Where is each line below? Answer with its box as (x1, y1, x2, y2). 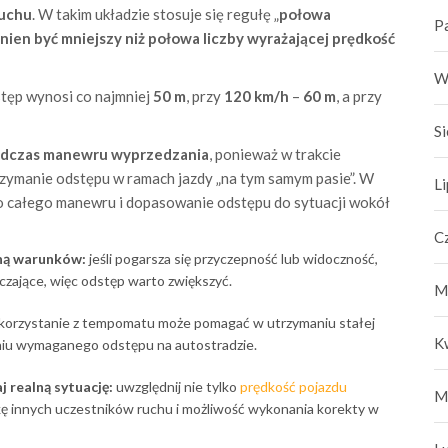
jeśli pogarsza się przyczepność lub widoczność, (85, 249, 378, 267)
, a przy (335, 86, 382, 105)
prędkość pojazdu (239, 377, 347, 395)
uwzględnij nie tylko (112, 377, 240, 395)
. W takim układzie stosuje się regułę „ (31, 4, 279, 23)
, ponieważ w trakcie (208, 144, 341, 163)
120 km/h (223, 86, 289, 105)
